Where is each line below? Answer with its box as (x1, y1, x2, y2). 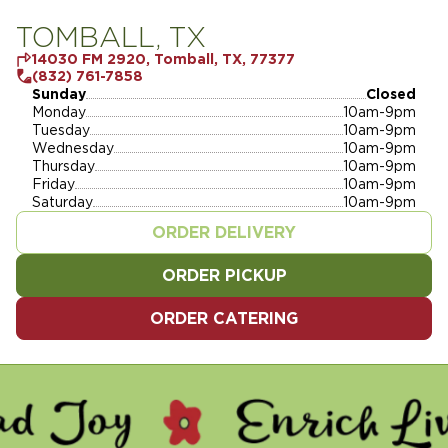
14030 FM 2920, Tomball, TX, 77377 (32, 51, 295, 67)
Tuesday (32, 122, 90, 138)
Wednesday (32, 140, 114, 156)
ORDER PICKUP (161, 266, 287, 285)
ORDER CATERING (150, 309, 298, 328)
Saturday (32, 194, 93, 210)
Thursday (32, 158, 95, 174)
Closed (366, 86, 416, 102)
